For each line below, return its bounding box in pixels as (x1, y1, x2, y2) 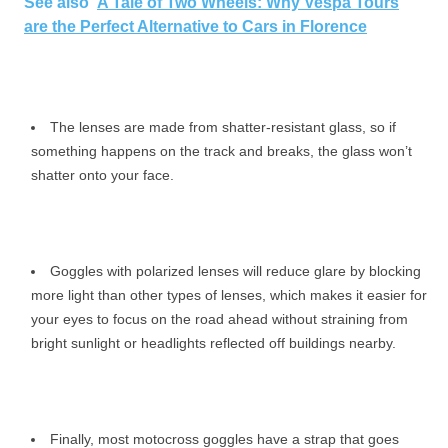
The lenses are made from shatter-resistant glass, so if (50, 119, 396, 136)
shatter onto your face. (31, 167, 174, 184)
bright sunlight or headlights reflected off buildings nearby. (31, 335, 396, 352)
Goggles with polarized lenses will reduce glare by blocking (50, 263, 421, 280)
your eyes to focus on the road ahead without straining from (31, 311, 408, 328)
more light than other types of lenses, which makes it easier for (31, 287, 427, 304)
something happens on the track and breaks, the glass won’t (31, 143, 412, 160)
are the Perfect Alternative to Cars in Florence (24, 18, 367, 36)
